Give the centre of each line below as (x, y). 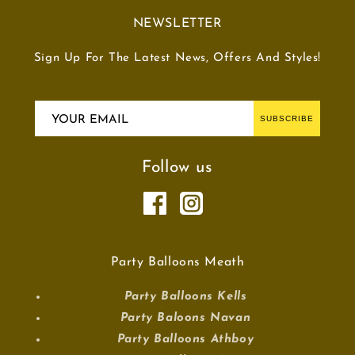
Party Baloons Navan (185, 318)
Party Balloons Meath (177, 262)
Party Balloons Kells (185, 297)
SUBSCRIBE (287, 118)
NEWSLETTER (177, 24)
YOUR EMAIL (90, 120)
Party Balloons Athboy (185, 340)
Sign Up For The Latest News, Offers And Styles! (177, 58)
